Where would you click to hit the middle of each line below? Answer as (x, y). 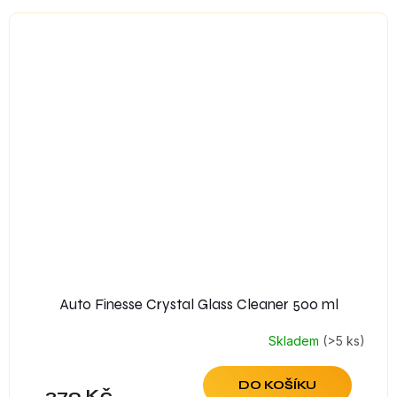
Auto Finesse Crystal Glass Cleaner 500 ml (198, 305)
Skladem (296, 340)
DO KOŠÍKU (277, 385)
